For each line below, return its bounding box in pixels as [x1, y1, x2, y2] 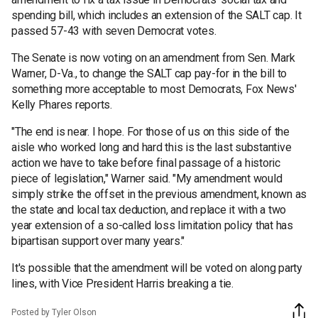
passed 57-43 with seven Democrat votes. [11, 23, 216, 38]
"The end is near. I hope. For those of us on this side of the [11, 124, 290, 138]
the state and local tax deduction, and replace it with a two [11, 202, 286, 216]
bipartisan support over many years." [11, 234, 185, 248]
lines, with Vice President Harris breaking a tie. [11, 276, 234, 290]
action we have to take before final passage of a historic [11, 155, 280, 170]
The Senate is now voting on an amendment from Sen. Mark [11, 50, 295, 65]
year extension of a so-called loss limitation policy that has [11, 218, 293, 232]
